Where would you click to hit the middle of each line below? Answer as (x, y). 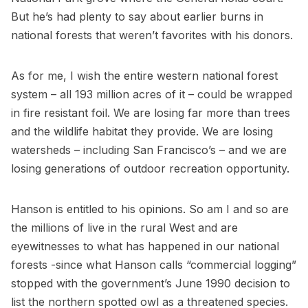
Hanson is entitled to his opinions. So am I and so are (150, 209)
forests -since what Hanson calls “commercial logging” (154, 265)
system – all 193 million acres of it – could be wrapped (152, 95)
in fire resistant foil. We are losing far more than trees (151, 113)
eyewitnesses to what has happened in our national (145, 246)
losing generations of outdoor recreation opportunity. (150, 169)
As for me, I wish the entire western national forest (144, 76)
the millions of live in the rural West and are (124, 228)
